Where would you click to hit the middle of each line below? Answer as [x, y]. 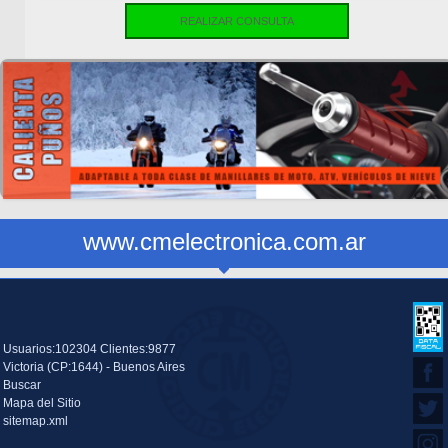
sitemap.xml [35, 421]
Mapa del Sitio [42, 403]
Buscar [22, 385]
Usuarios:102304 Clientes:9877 [89, 349]
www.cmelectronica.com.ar [224, 242]
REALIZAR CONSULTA [236, 20]
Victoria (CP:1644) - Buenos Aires [94, 367]
